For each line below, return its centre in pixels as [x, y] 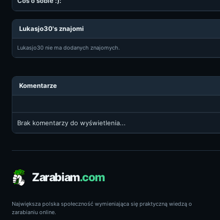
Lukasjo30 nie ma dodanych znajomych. [69, 48]
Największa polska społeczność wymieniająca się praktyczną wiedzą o [102, 204]
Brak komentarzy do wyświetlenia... [71, 123]
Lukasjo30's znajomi [52, 28]
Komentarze [38, 85]
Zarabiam [56, 177]
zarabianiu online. [34, 212]
